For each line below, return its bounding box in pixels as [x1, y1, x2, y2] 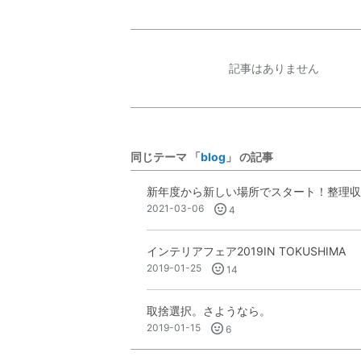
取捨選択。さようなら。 [147, 303, 271, 317]
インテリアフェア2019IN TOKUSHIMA [147, 243, 346, 258]
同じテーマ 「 [131, 149, 201, 164]
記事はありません [228, 60, 319, 75]
